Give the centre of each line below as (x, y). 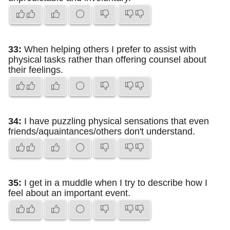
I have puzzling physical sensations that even (115, 121)
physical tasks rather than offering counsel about (107, 60)
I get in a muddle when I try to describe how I (114, 183)
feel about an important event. (69, 193)
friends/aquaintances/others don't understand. (102, 131)
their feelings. (36, 70)
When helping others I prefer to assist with (109, 49)
